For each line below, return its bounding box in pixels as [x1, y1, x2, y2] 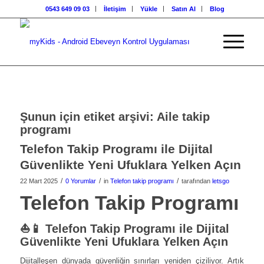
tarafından [181, 177, 212, 184]
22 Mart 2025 [19, 177, 58, 184]
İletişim [103, 5, 126, 12]
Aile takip [156, 110, 210, 123]
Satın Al [171, 5, 196, 12]
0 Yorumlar [65, 177, 96, 184]
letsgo [212, 177, 229, 184]
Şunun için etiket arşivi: [19, 110, 157, 123]
